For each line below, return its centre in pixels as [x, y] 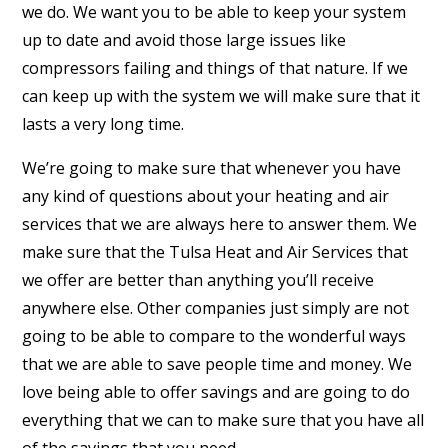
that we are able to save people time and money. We [217, 364]
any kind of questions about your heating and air [206, 196]
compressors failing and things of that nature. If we [215, 68]
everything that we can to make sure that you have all [223, 420]
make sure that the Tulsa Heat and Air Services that [215, 252]
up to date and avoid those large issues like [184, 40]
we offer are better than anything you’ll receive [198, 280]
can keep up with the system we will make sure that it [221, 96]
